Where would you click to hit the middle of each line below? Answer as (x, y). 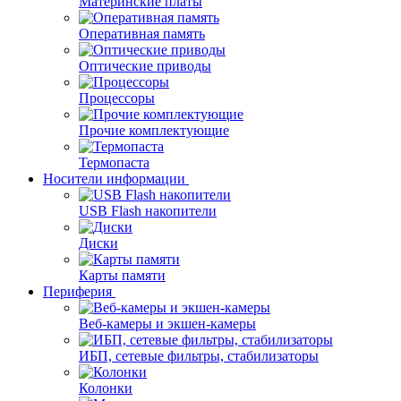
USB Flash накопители (148, 211)
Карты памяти (122, 275)
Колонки (106, 388)
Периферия (77, 291)
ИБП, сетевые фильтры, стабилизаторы (199, 356)
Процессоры (117, 98)
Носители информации (114, 179)
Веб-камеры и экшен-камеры (167, 324)
